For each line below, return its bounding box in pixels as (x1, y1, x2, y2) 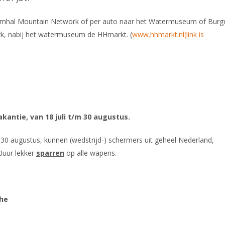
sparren (36, 148, 64, 158)
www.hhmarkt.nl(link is (132, 30, 204, 39)
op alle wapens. (64, 148, 117, 158)
